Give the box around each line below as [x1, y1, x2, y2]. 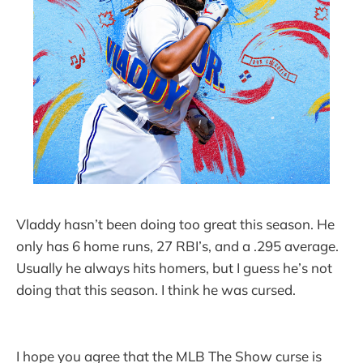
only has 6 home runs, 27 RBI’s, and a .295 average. [16, 237, 339, 255]
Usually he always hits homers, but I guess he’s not [16, 259, 332, 277]
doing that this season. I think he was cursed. [16, 281, 296, 299]
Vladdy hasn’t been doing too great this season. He [16, 216, 335, 233]
